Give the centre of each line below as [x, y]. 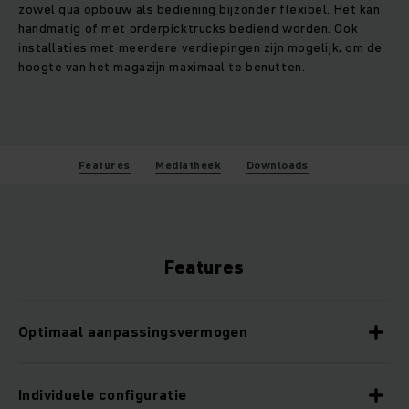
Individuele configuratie [103, 395]
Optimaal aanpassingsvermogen [133, 332]
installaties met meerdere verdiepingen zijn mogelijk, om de [201, 48]
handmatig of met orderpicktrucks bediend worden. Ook [189, 29]
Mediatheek [189, 165]
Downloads [277, 165]
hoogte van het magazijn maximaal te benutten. [162, 67]
